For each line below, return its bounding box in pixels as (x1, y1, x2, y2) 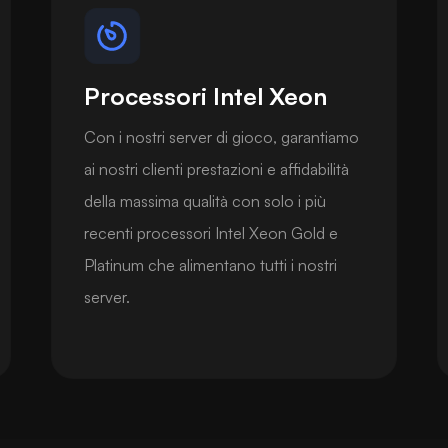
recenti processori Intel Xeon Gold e (84, 222, 339, 243)
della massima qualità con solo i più (84, 190, 327, 211)
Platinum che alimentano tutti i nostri (84, 254, 338, 275)
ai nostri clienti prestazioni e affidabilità (84, 158, 350, 179)
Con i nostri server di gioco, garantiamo (84, 126, 360, 147)
